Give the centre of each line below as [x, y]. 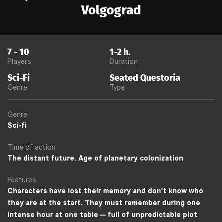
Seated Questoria [145, 78]
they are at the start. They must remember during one [104, 203]
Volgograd [111, 10]
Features [22, 180]
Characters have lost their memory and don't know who [105, 191]
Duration [124, 62]
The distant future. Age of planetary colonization [95, 159]
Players [19, 62]
